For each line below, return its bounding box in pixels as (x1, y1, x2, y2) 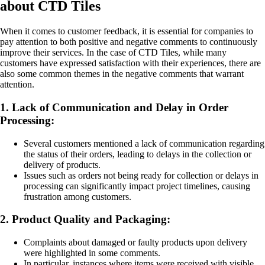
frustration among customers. (24, 191, 131, 202)
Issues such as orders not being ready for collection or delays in (24, 170, 258, 180)
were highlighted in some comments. (24, 247, 160, 258)
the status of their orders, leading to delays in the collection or (24, 148, 251, 159)
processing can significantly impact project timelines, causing (24, 180, 250, 191)
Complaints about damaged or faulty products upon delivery (24, 237, 247, 247)
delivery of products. (24, 159, 101, 170)
